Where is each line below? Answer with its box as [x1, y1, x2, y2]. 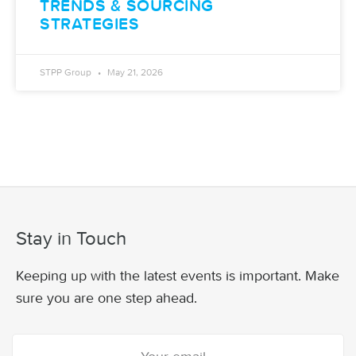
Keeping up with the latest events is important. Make [16, 267, 339, 284]
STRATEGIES [40, 16, 139, 33]
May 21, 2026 [105, 66, 163, 78]
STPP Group [40, 66, 94, 78]
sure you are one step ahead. [16, 289, 201, 307]
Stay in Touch [16, 226, 126, 250]
